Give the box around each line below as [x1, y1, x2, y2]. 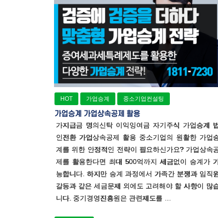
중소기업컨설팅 [123, 95, 164, 103]
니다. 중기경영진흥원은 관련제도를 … [55, 194, 171, 202]
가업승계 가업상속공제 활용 [54, 109, 140, 119]
